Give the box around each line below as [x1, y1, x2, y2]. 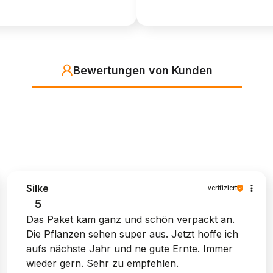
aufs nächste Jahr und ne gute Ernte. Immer [26, 242, 233, 255]
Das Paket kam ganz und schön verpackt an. [26, 213, 235, 225]
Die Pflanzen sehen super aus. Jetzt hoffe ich [26, 227, 238, 240]
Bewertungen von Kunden [73, 63, 213, 77]
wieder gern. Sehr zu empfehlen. [26, 257, 179, 269]
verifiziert [208, 184, 238, 192]
